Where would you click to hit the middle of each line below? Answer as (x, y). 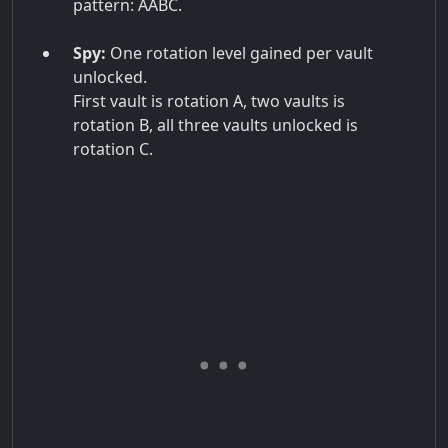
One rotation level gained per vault (239, 53)
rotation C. (113, 149)
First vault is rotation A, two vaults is (209, 101)
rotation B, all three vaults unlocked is (215, 125)
